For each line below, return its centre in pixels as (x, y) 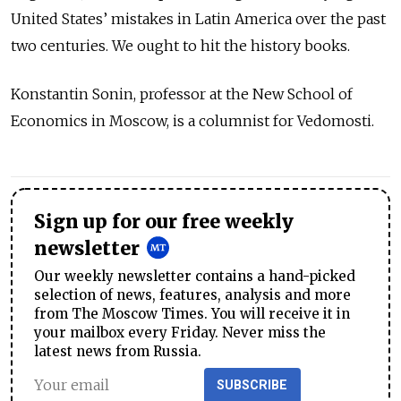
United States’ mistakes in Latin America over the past (198, 19)
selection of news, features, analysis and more (192, 294)
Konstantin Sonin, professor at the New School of (182, 94)
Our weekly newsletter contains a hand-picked (195, 276)
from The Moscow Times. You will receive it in (192, 313)
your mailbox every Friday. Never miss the (180, 332)
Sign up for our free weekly (164, 222)
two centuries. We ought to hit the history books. (180, 46)
